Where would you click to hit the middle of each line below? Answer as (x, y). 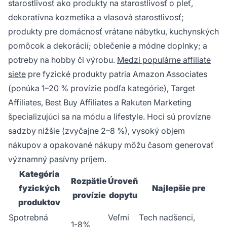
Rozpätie (89, 181)
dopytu (123, 195)
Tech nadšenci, (167, 217)
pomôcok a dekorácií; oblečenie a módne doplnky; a (108, 45)
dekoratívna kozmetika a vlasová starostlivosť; (96, 17)
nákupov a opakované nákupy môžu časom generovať (111, 145)
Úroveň (123, 181)
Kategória (39, 174)
